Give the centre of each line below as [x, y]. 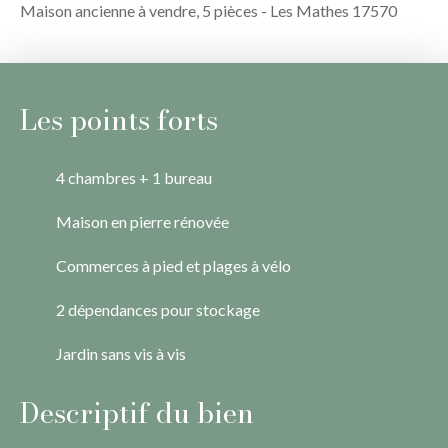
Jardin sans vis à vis [121, 353]
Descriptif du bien [137, 412]
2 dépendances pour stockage [158, 309]
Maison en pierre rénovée [142, 221]
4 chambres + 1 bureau [134, 177]
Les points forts [119, 119]
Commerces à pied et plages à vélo [173, 265]
